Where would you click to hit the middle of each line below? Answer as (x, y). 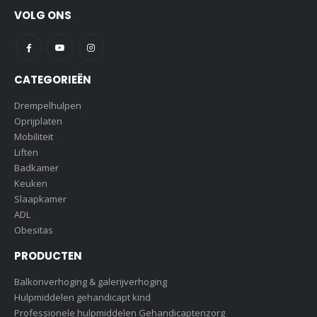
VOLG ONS (43, 15)
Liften (26, 152)
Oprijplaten (38, 121)
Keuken (31, 184)
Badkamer (36, 168)
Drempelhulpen (48, 106)
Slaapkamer (40, 199)
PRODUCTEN (48, 256)
